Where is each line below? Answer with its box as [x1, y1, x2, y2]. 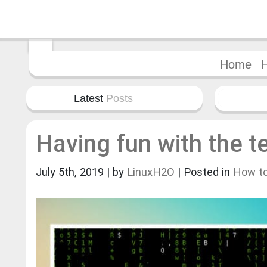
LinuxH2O [127, 165, 178, 178]
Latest [74, 91, 106, 104]
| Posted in [178, 165, 233, 178]
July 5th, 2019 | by [36, 165, 127, 178]
